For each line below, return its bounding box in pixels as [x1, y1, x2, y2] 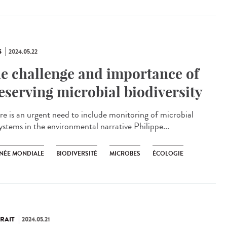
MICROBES [109, 149, 140, 158]
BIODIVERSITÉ [56, 149, 97, 158]
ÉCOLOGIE [153, 149, 183, 158]
